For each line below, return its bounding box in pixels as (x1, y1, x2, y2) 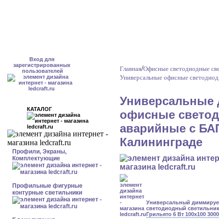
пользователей (16, 68, 67, 74)
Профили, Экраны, (12, 148, 66, 155)
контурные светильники (12, 189, 82, 196)
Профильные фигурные (12, 182, 83, 189)
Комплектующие (12, 155, 60, 162)
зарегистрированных (13, 62, 70, 68)
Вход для (29, 56, 54, 62)
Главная (120, 65, 141, 72)
